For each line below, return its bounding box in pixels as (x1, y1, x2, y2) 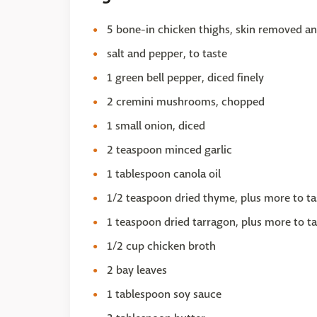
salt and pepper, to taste (107, 46, 227, 61)
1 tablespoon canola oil (107, 166, 221, 181)
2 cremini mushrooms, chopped (107, 94, 265, 109)
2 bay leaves (107, 263, 167, 277)
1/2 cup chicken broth (107, 238, 216, 253)
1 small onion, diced (107, 118, 205, 133)
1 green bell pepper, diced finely (107, 70, 264, 85)
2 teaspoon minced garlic (107, 142, 232, 157)
